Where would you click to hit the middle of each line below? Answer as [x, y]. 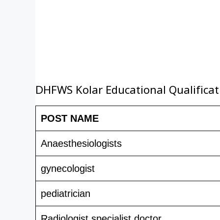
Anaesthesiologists [81, 143]
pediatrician [66, 193]
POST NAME [70, 118]
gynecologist [68, 168]
